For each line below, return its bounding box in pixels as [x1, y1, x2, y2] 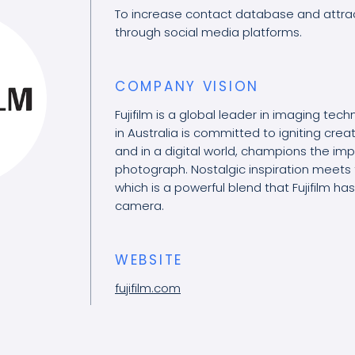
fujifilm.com [115, 279, 181, 296]
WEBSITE [115, 250, 184, 269]
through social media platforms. [115, 23, 302, 40]
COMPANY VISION [115, 76, 260, 96]
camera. [115, 197, 164, 214]
